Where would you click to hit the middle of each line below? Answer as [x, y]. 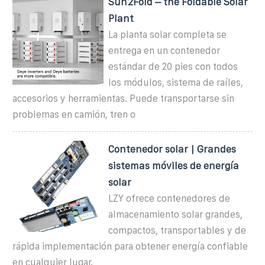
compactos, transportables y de [177, 230]
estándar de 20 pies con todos [173, 66]
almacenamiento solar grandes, [176, 214]
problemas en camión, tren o [74, 114]
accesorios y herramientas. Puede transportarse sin [123, 98]
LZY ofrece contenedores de [169, 198]
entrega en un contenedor [164, 50]
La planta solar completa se [168, 34]
